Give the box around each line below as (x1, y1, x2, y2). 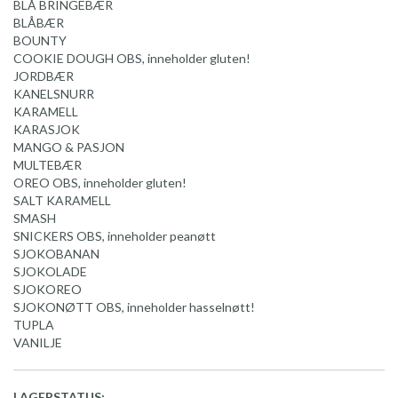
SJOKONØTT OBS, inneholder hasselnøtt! (13, 298, 255, 314)
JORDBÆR (13, 68, 74, 84)
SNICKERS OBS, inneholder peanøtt (13, 227, 216, 243)
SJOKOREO (13, 281, 82, 297)
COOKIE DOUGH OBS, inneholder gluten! (13, 50, 251, 66)
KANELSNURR (13, 85, 94, 101)
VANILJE (13, 334, 62, 350)
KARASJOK (13, 121, 80, 137)
